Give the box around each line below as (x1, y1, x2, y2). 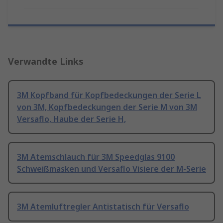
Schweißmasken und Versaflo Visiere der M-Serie (17, 163, 206, 175)
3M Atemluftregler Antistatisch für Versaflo (17, 201, 189, 213)
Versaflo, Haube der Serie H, (17, 113, 126, 125)
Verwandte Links (8, 55, 84, 68)
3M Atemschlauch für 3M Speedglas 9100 (17, 151, 175, 163)
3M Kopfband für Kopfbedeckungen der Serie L (17, 90, 201, 101)
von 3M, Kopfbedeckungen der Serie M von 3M (17, 102, 197, 113)
